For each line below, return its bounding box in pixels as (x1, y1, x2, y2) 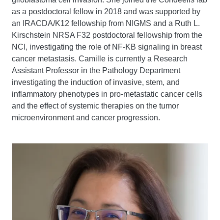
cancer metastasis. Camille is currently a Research (12, 55, 188, 63)
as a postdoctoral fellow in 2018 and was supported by (12, 7, 200, 16)
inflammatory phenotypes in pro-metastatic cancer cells (12, 90, 202, 98)
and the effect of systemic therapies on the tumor (12, 102, 179, 110)
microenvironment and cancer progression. (12, 113, 160, 122)
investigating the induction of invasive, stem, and (12, 78, 180, 86)
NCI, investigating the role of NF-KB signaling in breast (12, 43, 202, 51)
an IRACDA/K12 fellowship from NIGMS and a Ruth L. (12, 19, 200, 27)
